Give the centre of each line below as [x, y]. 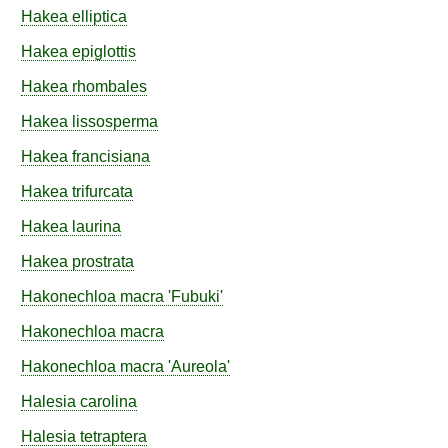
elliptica [99, 16]
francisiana [111, 156]
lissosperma [115, 121]
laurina [96, 226]
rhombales [109, 86]
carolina [108, 401]
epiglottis [104, 51]
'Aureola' [197, 366]
